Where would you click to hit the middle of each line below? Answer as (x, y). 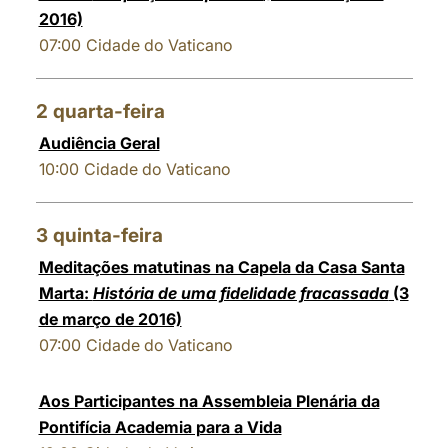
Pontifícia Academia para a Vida (160, 427)
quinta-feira (107, 235)
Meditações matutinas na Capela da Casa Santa (221, 267)
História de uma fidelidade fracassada (240, 293)
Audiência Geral (99, 143)
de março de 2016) (110, 319)
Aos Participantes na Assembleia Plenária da (209, 401)
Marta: (65, 293)
